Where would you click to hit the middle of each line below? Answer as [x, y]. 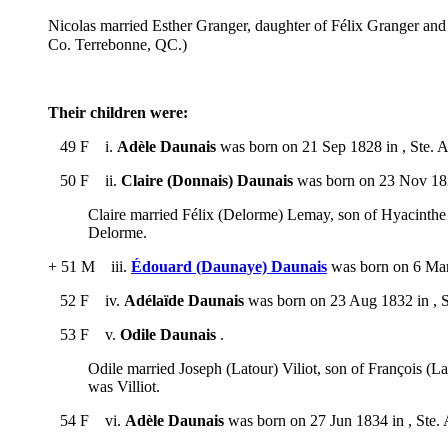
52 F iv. [86, 300]
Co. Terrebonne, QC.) [117, 44]
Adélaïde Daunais [184, 300]
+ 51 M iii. [89, 266]
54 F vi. [86, 420]
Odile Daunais [168, 334]
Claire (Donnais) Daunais [207, 180]
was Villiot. [124, 386]
